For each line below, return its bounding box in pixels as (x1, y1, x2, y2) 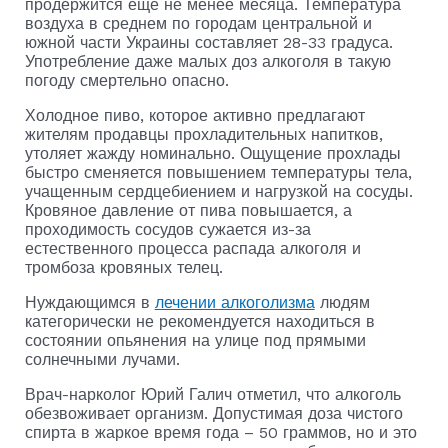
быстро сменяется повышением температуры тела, (24, 162, 412, 182)
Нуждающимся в (24, 292, 155, 312)
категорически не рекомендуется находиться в (24, 311, 375, 331)
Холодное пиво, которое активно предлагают (24, 105, 365, 125)
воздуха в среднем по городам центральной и (24, 13, 372, 33)
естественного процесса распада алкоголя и (24, 238, 361, 258)
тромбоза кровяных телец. (24, 257, 223, 277)
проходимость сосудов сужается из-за (24, 219, 311, 239)
